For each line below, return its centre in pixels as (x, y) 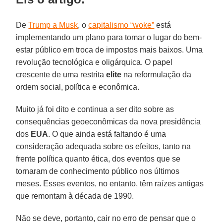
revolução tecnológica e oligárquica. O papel (94, 62)
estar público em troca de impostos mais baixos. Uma (110, 50)
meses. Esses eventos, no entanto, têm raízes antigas (110, 183)
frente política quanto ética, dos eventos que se (98, 159)
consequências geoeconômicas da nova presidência (109, 121)
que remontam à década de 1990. (75, 196)
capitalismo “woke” (121, 25)
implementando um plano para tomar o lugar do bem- (109, 37)
